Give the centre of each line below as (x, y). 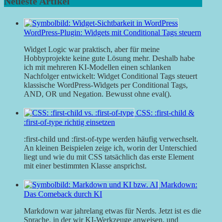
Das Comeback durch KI (63, 194)
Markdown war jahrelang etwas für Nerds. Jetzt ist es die (112, 211)
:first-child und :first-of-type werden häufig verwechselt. (111, 139)
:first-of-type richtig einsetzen (69, 122)
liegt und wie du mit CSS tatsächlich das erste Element (109, 157)
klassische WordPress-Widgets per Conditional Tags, (106, 85)
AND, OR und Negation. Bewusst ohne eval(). (98, 94)
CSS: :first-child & (165, 113)
